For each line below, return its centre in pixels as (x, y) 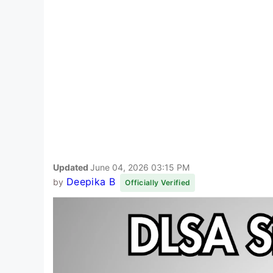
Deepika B (90, 181)
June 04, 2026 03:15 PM (140, 167)
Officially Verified (158, 182)
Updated (72, 167)
